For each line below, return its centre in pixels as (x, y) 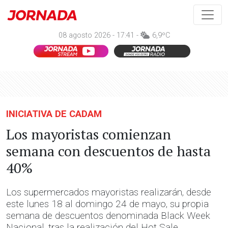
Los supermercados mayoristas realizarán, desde (109, 192)
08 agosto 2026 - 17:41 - (99, 35)
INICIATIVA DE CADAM (54, 114)
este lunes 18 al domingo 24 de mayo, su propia (107, 204)
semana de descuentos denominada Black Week (108, 216)
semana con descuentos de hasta (108, 151)
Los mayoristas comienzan (89, 134)
